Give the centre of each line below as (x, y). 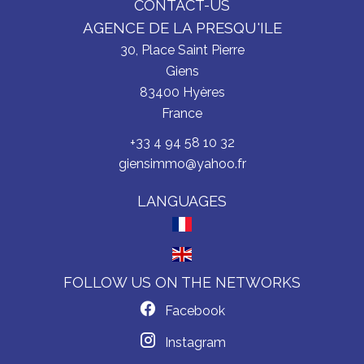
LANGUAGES (182, 201)
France (182, 113)
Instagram (195, 342)
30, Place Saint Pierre (182, 50)
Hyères (202, 92)
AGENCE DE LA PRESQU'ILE (182, 28)
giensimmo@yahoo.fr (182, 164)
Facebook (195, 310)
